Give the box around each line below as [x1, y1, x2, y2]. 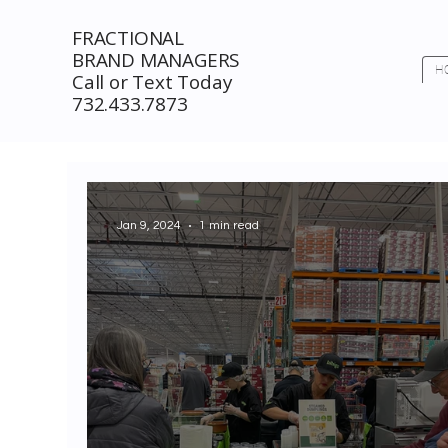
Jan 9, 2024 [117, 219, 182, 233]
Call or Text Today [71, 68, 232, 95]
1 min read [199, 219, 260, 233]
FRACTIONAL [71, 24, 185, 51]
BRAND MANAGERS [71, 46, 241, 73]
